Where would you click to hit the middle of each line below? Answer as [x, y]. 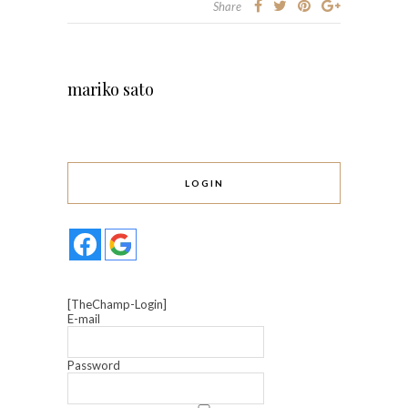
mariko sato [111, 90]
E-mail [84, 319]
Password [94, 366]
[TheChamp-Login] [117, 305]
